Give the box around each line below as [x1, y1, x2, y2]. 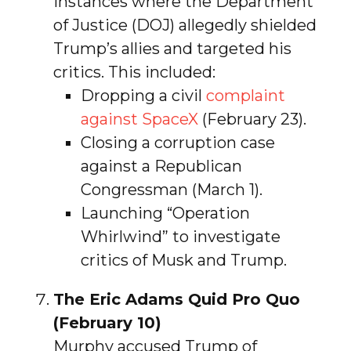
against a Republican [80, 156, 242, 175]
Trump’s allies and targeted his [52, 38, 291, 58]
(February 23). [201, 109, 306, 128]
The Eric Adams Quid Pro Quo [52, 289, 300, 309]
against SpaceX [80, 109, 202, 128]
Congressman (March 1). [80, 179, 262, 199]
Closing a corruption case [80, 132, 275, 152]
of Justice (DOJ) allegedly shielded [52, 15, 317, 34]
